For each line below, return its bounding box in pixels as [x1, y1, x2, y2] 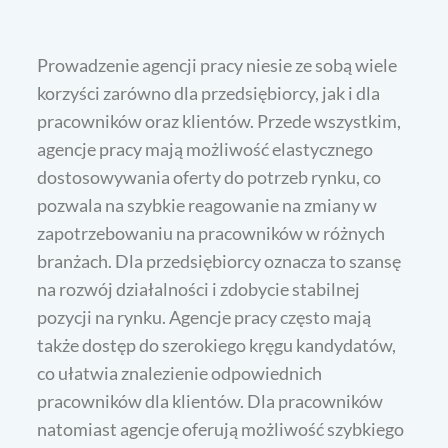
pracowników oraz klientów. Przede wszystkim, [37, 110, 402, 133]
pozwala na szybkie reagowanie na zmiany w [37, 194, 378, 217]
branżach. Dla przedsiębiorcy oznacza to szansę [37, 250, 402, 273]
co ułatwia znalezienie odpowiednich [37, 362, 323, 385]
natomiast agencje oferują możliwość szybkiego [37, 418, 405, 441]
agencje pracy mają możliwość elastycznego [37, 138, 374, 161]
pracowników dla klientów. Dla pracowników [37, 390, 384, 413]
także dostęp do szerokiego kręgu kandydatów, [37, 334, 397, 357]
